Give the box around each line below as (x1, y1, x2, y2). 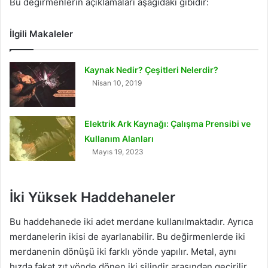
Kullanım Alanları (84, 133, 154, 144)
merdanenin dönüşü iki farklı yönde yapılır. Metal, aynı (10, 245, 236, 257)
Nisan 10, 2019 (92, 78, 142, 88)
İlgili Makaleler (10, 28, 73, 40)
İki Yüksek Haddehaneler (10, 189, 175, 206)
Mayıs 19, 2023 (92, 147, 144, 157)
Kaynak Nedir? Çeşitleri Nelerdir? (84, 65, 219, 75)
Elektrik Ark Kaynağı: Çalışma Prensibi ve (84, 118, 251, 129)
